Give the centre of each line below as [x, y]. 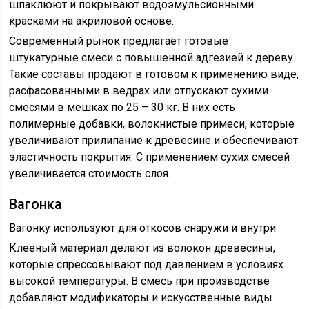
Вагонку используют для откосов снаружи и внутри [143, 228]
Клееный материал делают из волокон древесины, [142, 248]
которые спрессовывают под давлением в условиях [147, 265]
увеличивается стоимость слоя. [90, 173]
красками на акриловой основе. [92, 21]
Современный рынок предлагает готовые [119, 41]
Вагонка [36, 204]
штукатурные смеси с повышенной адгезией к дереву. [152, 58]
